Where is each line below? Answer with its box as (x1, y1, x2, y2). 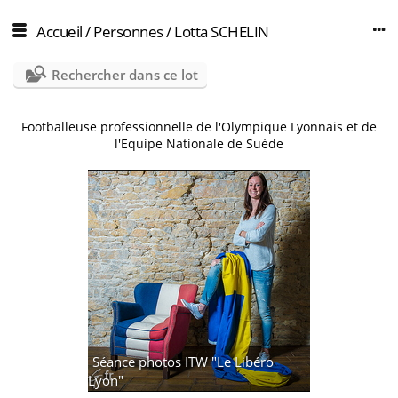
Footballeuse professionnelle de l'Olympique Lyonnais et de (21, 118, 377, 135)
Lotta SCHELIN (174, 21, 269, 42)
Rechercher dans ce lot (51, 66, 198, 84)
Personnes (93, 21, 163, 42)
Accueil (36, 21, 83, 42)
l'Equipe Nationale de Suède (115, 135, 283, 152)
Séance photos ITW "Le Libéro (92, 353, 274, 370)
